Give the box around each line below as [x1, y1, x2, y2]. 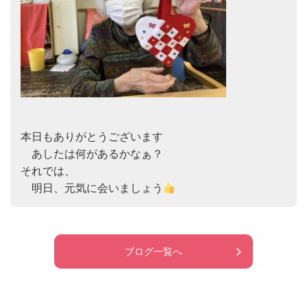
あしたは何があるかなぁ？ [21, 148, 163, 160]
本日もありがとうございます [21, 131, 163, 143]
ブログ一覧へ [125, 245, 182, 257]
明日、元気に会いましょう [21, 182, 163, 195]
